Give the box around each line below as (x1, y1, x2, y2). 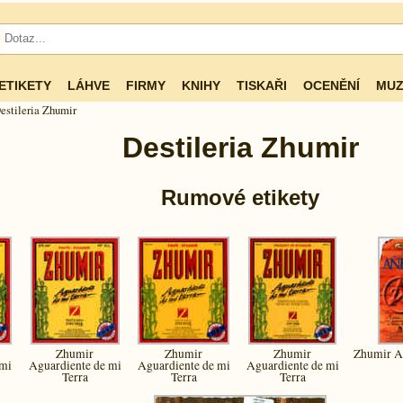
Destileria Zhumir (121, 131, 359, 164)
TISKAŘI (236, 78, 287, 93)
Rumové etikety (161, 184, 319, 210)
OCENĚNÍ (302, 78, 360, 93)
